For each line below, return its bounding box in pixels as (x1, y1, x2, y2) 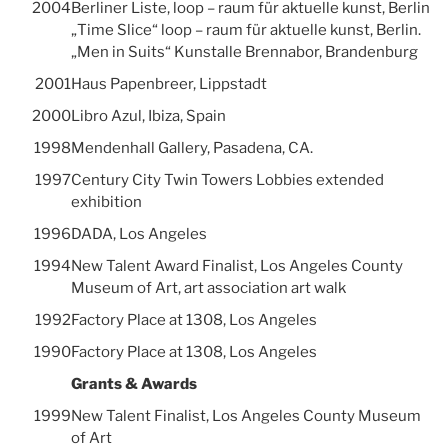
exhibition (70, 193, 142, 212)
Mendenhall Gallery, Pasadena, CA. (70, 139, 313, 158)
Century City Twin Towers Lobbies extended (70, 171, 384, 190)
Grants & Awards (70, 375, 197, 394)
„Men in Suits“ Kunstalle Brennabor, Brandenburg (70, 43, 418, 62)
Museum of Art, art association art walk (70, 279, 346, 298)
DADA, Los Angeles (70, 225, 207, 244)
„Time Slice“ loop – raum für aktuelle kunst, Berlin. (70, 21, 421, 40)
